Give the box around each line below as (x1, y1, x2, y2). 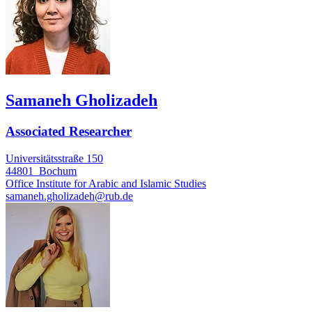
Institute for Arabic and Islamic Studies (33, 177, 206, 189)
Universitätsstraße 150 (6, 152, 103, 164)
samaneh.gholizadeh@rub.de (6, 189, 133, 202)
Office (6, 177, 33, 189)
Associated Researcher (6, 123, 132, 139)
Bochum (39, 164, 77, 177)
